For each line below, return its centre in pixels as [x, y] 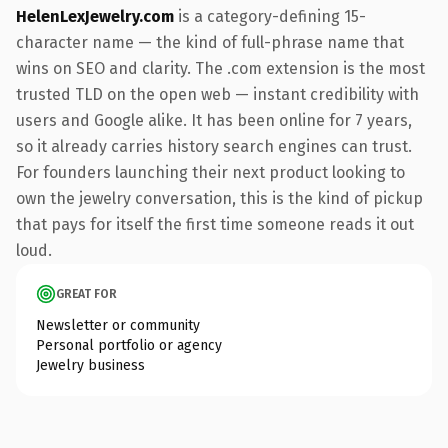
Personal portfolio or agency [129, 345]
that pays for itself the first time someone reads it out [215, 224]
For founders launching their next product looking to [210, 172]
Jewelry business [90, 365]
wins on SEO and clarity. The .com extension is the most [220, 68]
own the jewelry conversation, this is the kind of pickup [219, 198]
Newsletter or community [118, 325]
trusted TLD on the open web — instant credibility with [217, 94]
